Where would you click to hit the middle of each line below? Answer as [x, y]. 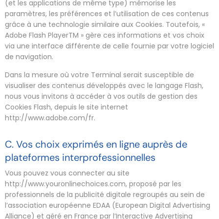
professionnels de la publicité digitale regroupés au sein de [105, 195]
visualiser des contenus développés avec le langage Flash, [104, 85]
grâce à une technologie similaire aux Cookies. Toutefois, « [105, 24]
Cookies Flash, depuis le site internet [66, 107]
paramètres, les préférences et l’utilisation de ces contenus [107, 13]
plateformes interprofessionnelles [80, 157]
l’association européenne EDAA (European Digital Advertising [108, 205]
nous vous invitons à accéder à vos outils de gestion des [101, 96]
